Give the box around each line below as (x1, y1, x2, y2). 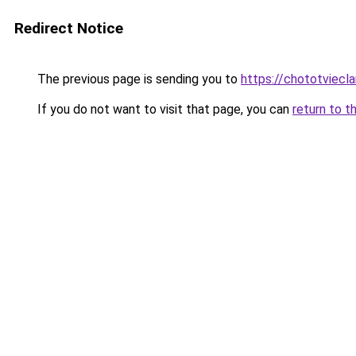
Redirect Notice (14, 19, 123, 37)
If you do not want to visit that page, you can (34, 102, 292, 117)
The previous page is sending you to (34, 72, 241, 87)
